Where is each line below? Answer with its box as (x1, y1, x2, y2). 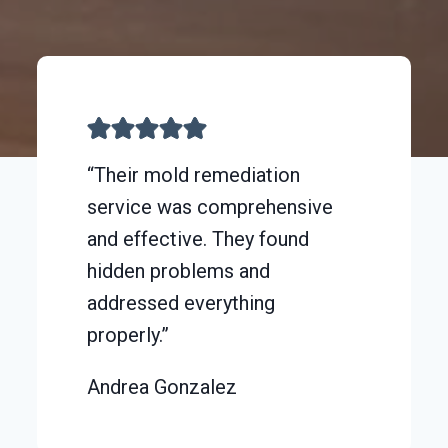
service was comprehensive (87, 194, 334, 219)
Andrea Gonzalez (87, 374, 238, 399)
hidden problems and (87, 258, 271, 283)
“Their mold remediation (87, 162, 301, 187)
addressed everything (87, 290, 276, 315)
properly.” (87, 322, 170, 347)
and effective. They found (87, 226, 310, 251)
